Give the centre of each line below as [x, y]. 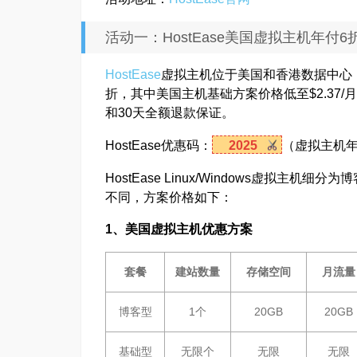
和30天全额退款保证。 [170, 113]
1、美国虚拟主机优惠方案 [179, 229]
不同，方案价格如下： [169, 197]
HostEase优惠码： [159, 145]
